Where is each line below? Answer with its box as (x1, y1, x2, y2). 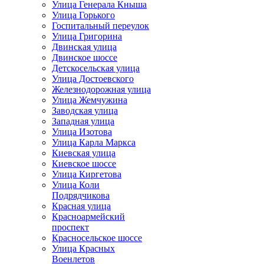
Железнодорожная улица (52, 84, 151, 94)
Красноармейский (52, 211, 125, 222)
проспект (52, 222, 89, 232)
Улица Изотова (52, 126, 112, 137)
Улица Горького (52, 9, 115, 20)
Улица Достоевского (52, 73, 134, 84)
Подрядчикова (52, 190, 110, 200)
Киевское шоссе (52, 158, 116, 169)
